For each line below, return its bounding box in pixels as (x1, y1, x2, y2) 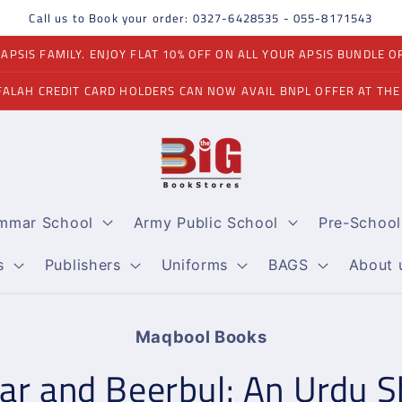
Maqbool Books (135, 327, 267, 347)
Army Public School (133, 213, 279, 232)
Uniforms (161, 256, 229, 275)
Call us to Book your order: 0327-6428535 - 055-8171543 (29, 8, 373, 27)
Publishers (44, 256, 121, 275)
